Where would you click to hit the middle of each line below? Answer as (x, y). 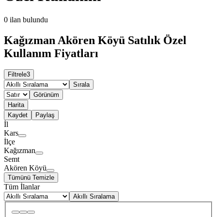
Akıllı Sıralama (94, 197)
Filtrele (17, 75)
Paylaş (45, 115)
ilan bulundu (29, 19)
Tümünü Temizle (31, 178)
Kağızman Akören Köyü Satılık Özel (95, 40)
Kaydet (18, 115)
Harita (16, 105)
